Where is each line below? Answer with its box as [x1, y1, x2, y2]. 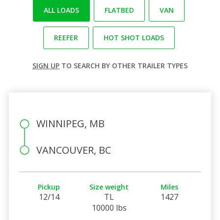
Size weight [89, 182, 129, 192]
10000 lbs [91, 202, 127, 213]
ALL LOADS [44, 5, 79, 15]
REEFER [54, 32, 78, 42]
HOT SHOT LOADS [103, 32, 164, 42]
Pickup [38, 182, 60, 192]
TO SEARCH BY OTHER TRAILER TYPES [59, 60, 188, 70]
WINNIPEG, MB [36, 116, 105, 130]
